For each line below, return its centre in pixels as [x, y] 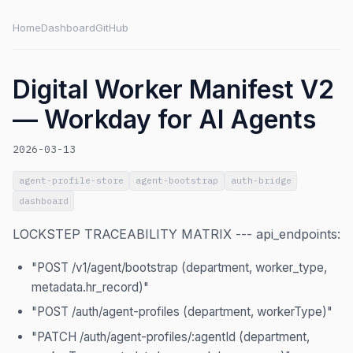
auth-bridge [261, 181]
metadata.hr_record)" [90, 287]
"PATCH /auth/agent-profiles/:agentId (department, [171, 336]
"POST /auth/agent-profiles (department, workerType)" [182, 312]
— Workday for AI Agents [164, 119]
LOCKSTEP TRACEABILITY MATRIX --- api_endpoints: [176, 234]
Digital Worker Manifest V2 [173, 89]
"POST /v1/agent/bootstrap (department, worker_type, [179, 267]
